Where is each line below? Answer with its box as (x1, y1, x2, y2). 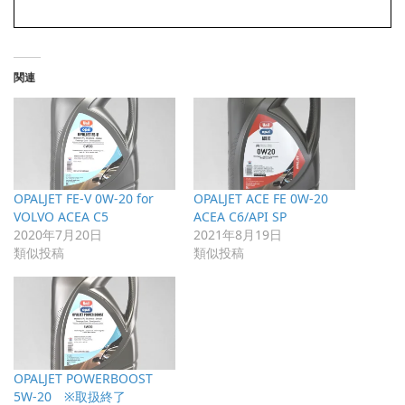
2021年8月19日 (193, 226, 282, 244)
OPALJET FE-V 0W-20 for (14, 190, 154, 208)
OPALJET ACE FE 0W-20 (193, 190, 328, 208)
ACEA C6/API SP (193, 208, 287, 226)
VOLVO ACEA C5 (14, 208, 108, 226)
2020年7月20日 (14, 226, 102, 244)
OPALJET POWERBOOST (14, 369, 153, 387)
